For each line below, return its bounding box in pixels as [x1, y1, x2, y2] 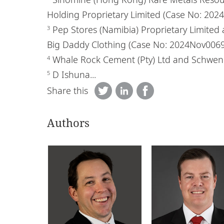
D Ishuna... [50, 68, 96, 80]
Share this [47, 84, 88, 97]
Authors [47, 114, 89, 130]
